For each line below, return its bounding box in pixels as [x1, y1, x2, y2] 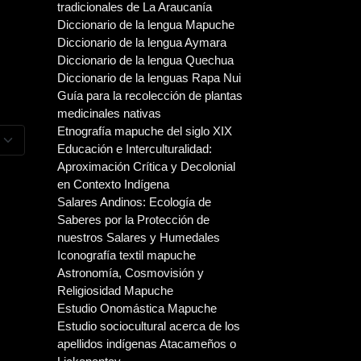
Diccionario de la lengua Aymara [57, 35, 226, 49]
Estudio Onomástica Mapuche [57, 301, 217, 315]
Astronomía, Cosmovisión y [57, 266, 204, 280]
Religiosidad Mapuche [57, 284, 173, 297]
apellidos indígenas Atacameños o [57, 337, 236, 351]
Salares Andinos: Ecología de [57, 195, 211, 209]
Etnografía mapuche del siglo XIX [57, 124, 232, 138]
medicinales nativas [57, 106, 161, 120]
